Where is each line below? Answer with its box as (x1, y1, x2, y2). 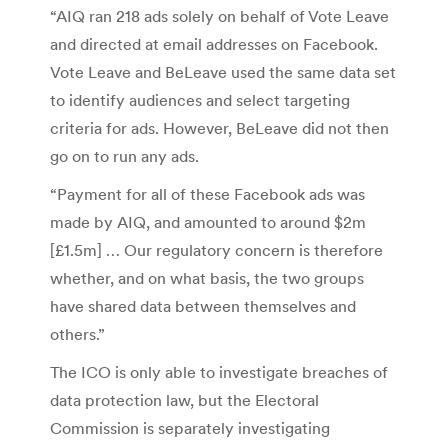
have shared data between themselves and (50, 295, 356, 316)
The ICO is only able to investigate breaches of (50, 361, 388, 382)
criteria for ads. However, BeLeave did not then (50, 117, 389, 138)
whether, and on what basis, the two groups (50, 267, 364, 288)
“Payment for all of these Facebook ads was (50, 183, 365, 204)
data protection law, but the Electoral (50, 389, 319, 410)
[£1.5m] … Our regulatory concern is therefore (50, 239, 383, 260)
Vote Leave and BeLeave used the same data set (50, 61, 396, 82)
